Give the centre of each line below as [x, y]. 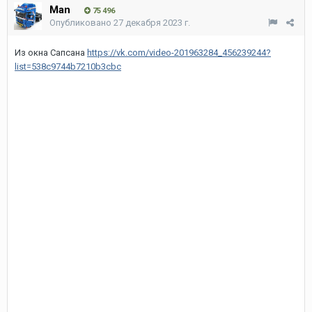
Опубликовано [81, 22]
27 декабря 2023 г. [152, 22]
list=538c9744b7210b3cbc [68, 66]
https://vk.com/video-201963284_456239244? [179, 52]
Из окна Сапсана [51, 52]
